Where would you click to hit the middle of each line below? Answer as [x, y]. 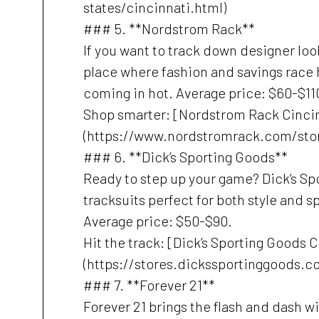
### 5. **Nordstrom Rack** [169, 28]
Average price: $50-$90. [158, 221]
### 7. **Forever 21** [149, 285]
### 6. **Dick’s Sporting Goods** [185, 157]
